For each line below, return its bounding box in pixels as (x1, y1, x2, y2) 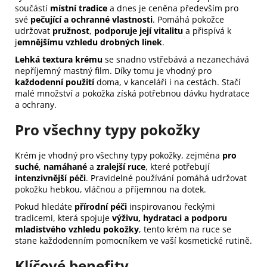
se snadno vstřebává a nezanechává (103, 54, 249, 66)
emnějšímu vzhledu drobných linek (17, 36, 162, 48)
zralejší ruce (97, 161, 145, 173)
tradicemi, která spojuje (15, 212, 112, 224)
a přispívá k (183, 25, 231, 37)
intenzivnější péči (15, 172, 86, 184)
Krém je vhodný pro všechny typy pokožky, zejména (15, 150, 222, 162)
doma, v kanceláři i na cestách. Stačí (94, 76, 241, 88)
